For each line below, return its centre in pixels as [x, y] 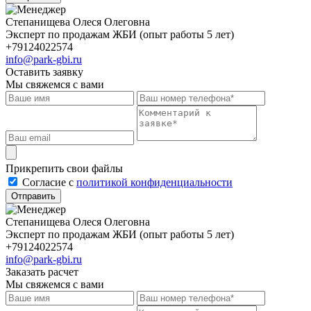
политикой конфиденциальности [154, 183]
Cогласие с [49, 183]
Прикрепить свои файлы [64, 169]
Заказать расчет [42, 272]
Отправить [33, 196]
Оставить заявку [44, 72]
